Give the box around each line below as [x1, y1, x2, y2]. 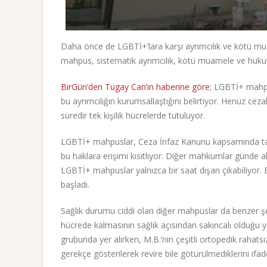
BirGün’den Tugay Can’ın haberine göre [61, 81, 210, 93]
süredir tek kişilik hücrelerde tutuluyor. [61, 110, 205, 122]
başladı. [61, 179, 89, 191]
